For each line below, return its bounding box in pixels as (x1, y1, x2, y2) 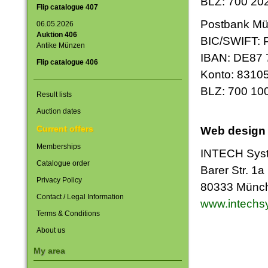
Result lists (36, 90, 72, 99)
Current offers (36, 124, 93, 133)
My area (33, 246, 65, 255)
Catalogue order (36, 159, 90, 167)
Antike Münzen (36, 41, 85, 50)
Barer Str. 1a (200, 164, 264, 176)
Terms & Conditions (36, 209, 100, 218)
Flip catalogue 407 (36, 3, 98, 11)
